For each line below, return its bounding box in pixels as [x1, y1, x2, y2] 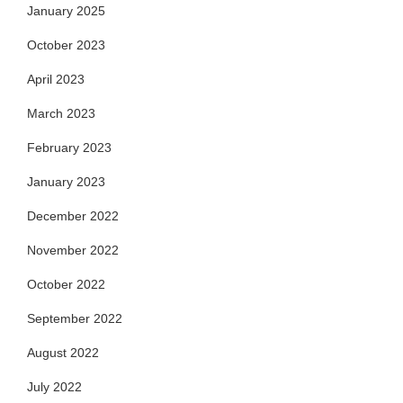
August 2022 [27, 345, 99, 360]
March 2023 [27, 105, 95, 121]
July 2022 [27, 379, 82, 394]
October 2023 [27, 37, 105, 52]
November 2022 [27, 242, 119, 257]
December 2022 [27, 208, 119, 223]
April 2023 [27, 71, 85, 86]
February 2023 [27, 139, 112, 155]
